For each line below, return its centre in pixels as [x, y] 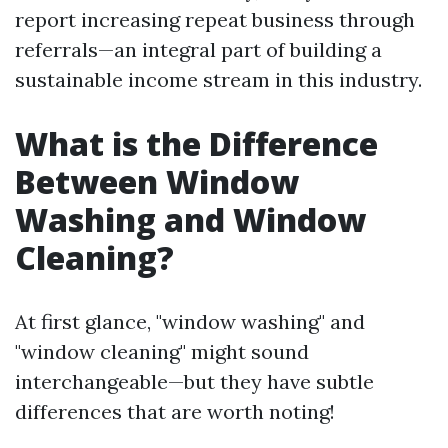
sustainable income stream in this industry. [218, 79]
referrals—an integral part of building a [198, 49]
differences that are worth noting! [175, 411]
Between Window [157, 181]
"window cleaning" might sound [162, 351]
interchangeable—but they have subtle [194, 381]
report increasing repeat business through [215, 19]
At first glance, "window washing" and [190, 321]
